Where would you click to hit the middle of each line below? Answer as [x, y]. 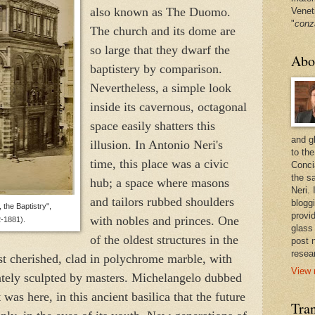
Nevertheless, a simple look [160, 88]
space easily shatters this [152, 126]
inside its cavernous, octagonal [168, 107]
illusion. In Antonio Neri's [156, 144]
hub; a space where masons [159, 182]
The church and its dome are [162, 31]
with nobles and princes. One [164, 220]
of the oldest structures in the [164, 239]
